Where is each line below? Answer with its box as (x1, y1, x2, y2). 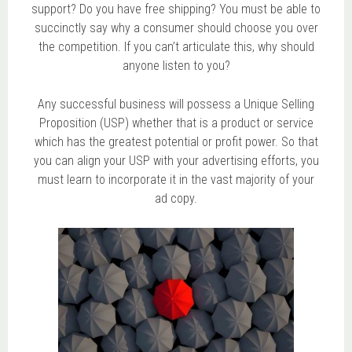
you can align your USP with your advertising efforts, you (33, 152, 319, 168)
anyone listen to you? (122, 57, 230, 73)
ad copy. (155, 190, 197, 206)
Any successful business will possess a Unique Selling (38, 96, 314, 112)
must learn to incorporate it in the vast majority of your (38, 171, 314, 187)
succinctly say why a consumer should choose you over (34, 20, 318, 35)
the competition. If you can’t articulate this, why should (38, 38, 314, 54)
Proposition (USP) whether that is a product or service (38, 115, 313, 130)
